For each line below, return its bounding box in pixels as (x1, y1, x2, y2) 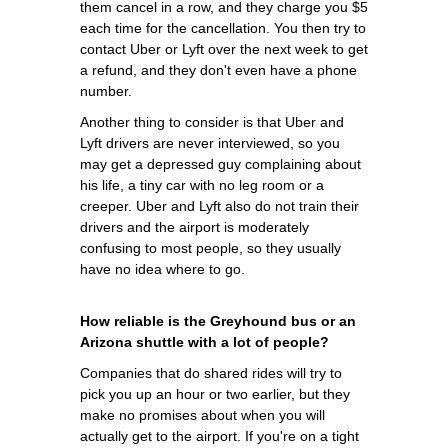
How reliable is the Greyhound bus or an (80, 312, 356, 329)
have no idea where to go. (80, 260, 245, 277)
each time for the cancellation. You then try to (80, 19, 366, 36)
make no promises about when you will (80, 406, 325, 423)
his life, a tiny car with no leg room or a (80, 176, 324, 193)
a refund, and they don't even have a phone (80, 61, 357, 78)
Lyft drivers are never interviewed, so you (80, 134, 340, 151)
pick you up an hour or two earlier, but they (80, 385, 350, 402)
